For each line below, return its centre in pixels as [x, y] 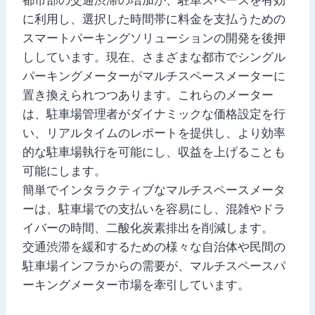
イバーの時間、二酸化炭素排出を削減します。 [148, 227]
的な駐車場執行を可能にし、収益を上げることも [154, 152]
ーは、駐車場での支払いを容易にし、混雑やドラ [154, 208]
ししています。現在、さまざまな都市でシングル [154, 57]
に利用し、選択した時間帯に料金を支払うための [154, 19]
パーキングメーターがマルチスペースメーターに [154, 76]
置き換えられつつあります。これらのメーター [148, 95]
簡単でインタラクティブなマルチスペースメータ [154, 189]
